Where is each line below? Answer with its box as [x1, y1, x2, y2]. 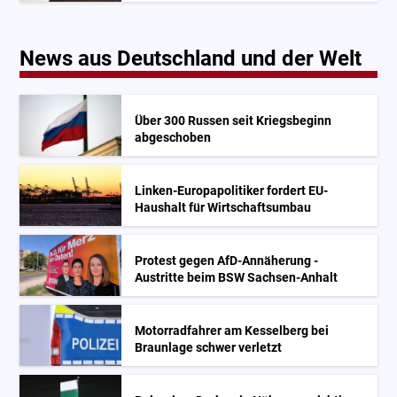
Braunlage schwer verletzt [135, 339, 283, 355]
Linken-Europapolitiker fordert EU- [135, 183, 329, 198]
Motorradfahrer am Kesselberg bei [135, 323, 330, 339]
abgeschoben [135, 129, 212, 145]
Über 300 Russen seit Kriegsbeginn [135, 113, 332, 128]
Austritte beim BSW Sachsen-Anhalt [135, 269, 339, 285]
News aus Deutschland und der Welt [19, 45, 362, 71]
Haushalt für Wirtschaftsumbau [135, 199, 312, 215]
